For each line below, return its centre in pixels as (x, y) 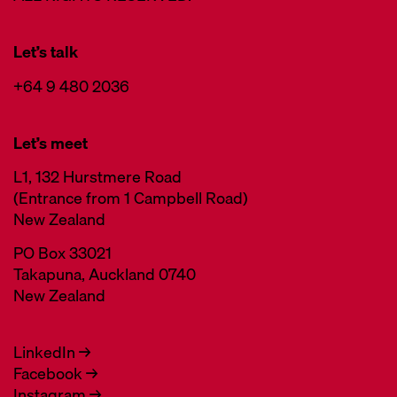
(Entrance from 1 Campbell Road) (131, 198)
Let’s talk (46, 52)
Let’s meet (51, 143)
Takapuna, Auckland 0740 (105, 275)
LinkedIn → (52, 353)
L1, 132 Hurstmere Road (97, 177)
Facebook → (55, 374)
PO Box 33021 (62, 253)
